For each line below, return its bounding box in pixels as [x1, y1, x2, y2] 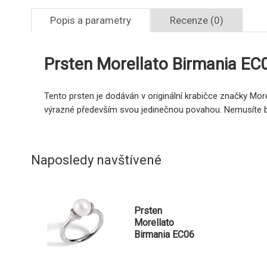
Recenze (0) [170, 14, 223, 27]
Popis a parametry [50, 14, 131, 27]
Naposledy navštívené [31, 153, 162, 168]
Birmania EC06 [134, 229, 194, 241]
